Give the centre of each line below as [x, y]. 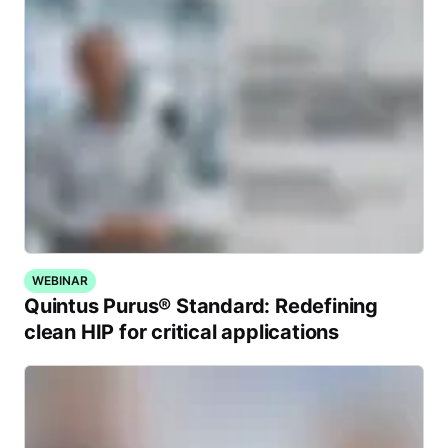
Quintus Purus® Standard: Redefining [201, 306]
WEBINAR [60, 280]
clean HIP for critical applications [181, 332]
